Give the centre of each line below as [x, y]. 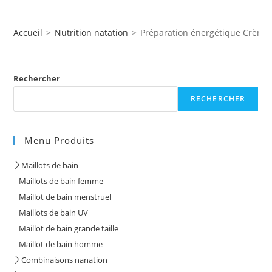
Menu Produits [59, 140]
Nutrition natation [92, 32]
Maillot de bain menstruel [63, 196]
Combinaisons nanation [65, 260]
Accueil [28, 32]
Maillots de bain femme [59, 181]
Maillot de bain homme [58, 244]
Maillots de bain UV [51, 212]
